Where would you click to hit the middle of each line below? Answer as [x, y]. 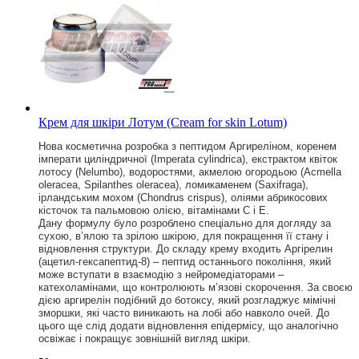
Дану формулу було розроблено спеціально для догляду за [185, 223]
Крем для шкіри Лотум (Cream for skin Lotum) [163, 122]
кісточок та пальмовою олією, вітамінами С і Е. [154, 210]
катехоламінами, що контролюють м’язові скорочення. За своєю [196, 287]
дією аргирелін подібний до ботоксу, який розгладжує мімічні [187, 300]
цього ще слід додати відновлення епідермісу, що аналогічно [188, 325]
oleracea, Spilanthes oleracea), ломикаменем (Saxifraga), [173, 184]
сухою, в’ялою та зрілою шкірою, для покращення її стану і [184, 236]
